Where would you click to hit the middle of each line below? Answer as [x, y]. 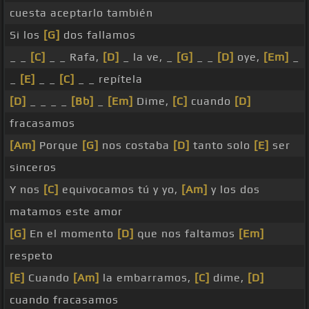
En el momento [72, 234]
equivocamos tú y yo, [120, 190]
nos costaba [136, 146]
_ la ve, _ [148, 57]
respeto [31, 256]
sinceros [33, 168]
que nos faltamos [186, 234]
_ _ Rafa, [74, 57]
